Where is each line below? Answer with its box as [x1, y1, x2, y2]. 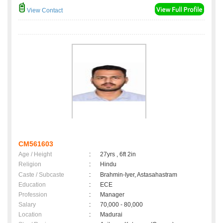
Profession [18, 191, 47, 199]
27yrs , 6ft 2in [100, 151, 136, 158]
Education [18, 181, 46, 189]
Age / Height [18, 151, 52, 158]
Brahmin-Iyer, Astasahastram [100, 171, 177, 179]
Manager [100, 191, 124, 199]
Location [18, 211, 42, 219]
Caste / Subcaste [18, 171, 64, 179]
